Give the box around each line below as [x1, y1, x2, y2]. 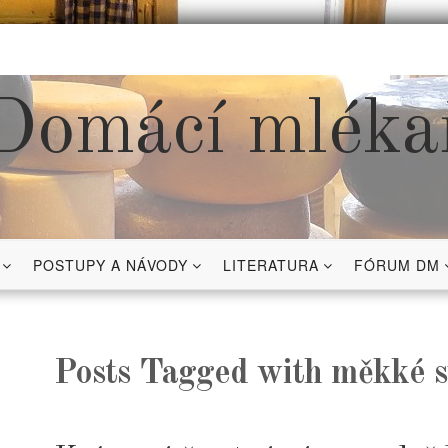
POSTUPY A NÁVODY [33, 255, 188, 275]
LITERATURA [223, 255, 319, 275]
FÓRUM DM [354, 255, 440, 275]
